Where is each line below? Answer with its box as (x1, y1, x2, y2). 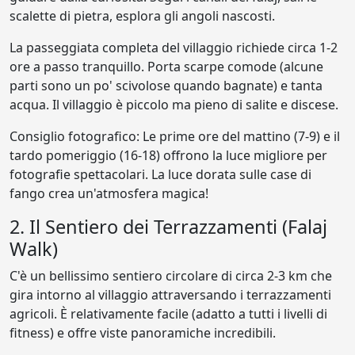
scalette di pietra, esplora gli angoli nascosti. (10, 6, 275, 25)
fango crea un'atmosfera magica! (10, 184, 208, 202)
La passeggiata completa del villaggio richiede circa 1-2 (10, 38, 338, 56)
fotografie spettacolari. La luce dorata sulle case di (10, 165, 311, 183)
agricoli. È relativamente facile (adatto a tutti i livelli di (10, 304, 327, 323)
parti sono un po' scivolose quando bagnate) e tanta (10, 76, 323, 94)
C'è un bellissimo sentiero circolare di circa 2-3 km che (10, 266, 332, 284)
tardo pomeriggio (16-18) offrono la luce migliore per (10, 146, 327, 164)
